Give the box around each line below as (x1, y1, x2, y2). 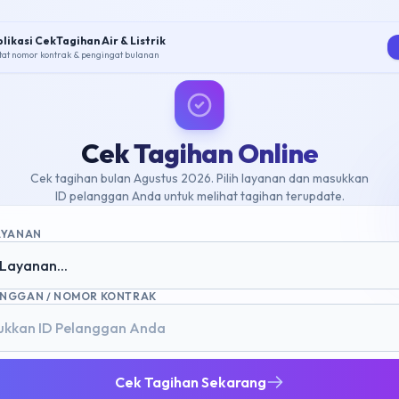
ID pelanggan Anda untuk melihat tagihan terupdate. (54, 188, 345, 204)
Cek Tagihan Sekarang (115, 373, 266, 391)
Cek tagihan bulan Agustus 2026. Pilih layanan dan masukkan (30, 170, 369, 186)
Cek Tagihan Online (80, 136, 319, 170)
